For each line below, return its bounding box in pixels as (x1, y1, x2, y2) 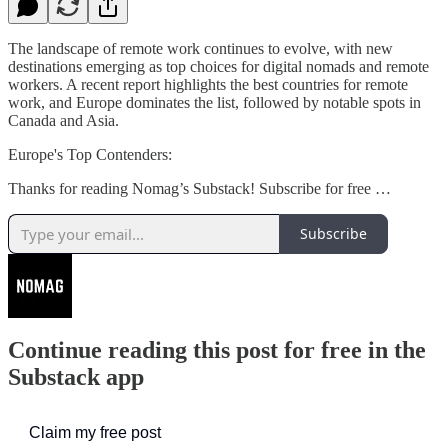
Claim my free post (29, 424, 161, 442)
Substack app (8, 364, 144, 391)
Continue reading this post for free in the (8, 337, 426, 364)
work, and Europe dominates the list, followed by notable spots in (8, 93, 421, 111)
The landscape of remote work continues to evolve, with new (8, 39, 393, 57)
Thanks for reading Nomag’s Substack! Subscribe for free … (8, 179, 391, 197)
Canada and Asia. (8, 111, 119, 129)
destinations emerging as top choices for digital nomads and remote (8, 57, 429, 75)
